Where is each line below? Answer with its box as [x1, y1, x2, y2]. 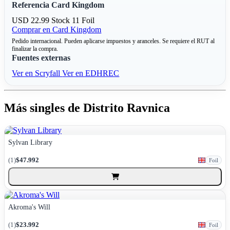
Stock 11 [51, 15, 82, 25]
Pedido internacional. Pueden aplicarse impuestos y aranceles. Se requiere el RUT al [12, 37, 215, 45]
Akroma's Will [8, 203, 51, 212]
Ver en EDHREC [62, 68, 120, 78]
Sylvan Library [8, 138, 53, 147]
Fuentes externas [12, 53, 71, 62]
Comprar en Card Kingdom [12, 25, 102, 34]
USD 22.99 [12, 15, 52, 25]
